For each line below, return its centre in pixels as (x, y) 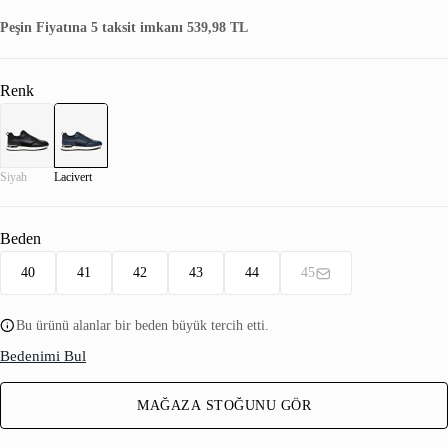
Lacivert (73, 177)
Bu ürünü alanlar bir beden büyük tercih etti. (142, 326)
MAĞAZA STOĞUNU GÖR (224, 406)
